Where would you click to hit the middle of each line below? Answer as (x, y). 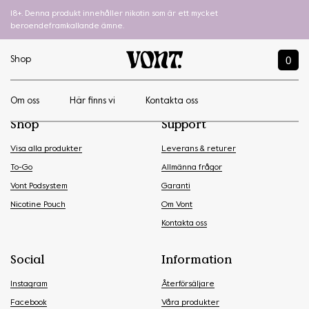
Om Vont (177, 205)
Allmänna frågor (192, 168)
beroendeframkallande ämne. (67, 26)
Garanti (176, 186)
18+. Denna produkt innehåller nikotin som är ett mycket (114, 14)
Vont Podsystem (39, 186)
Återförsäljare (188, 284)
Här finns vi (92, 101)
